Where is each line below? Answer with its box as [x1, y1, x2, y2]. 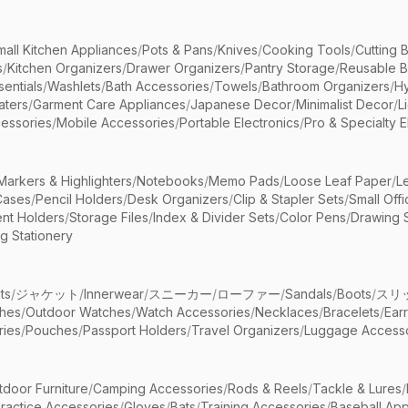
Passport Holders [83, 322, 187, 338]
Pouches [25, 322, 78, 338]
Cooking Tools [262, 42, 351, 57]
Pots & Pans [142, 42, 213, 57]
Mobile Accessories [56, 115, 175, 130]
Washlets [47, 78, 101, 94]
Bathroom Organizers [262, 78, 390, 94]
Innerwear [84, 286, 144, 301]
